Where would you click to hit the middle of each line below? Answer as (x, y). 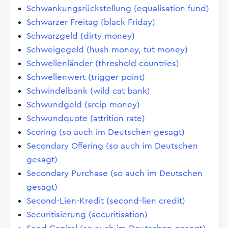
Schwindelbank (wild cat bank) (88, 91)
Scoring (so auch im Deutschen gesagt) (106, 132)
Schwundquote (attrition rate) (86, 118)
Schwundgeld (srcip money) (83, 105)
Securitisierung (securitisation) (87, 215)
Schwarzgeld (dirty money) (81, 36)
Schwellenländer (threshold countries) (103, 63)
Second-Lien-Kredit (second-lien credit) (106, 201)
